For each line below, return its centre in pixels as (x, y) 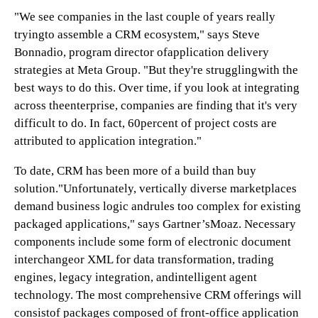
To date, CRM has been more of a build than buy (135, 171)
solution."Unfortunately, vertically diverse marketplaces (155, 188)
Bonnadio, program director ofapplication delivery (142, 52)
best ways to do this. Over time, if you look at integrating (157, 88)
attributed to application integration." (108, 141)
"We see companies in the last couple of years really (145, 17)
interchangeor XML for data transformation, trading (144, 259)
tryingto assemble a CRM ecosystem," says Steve (137, 34)
